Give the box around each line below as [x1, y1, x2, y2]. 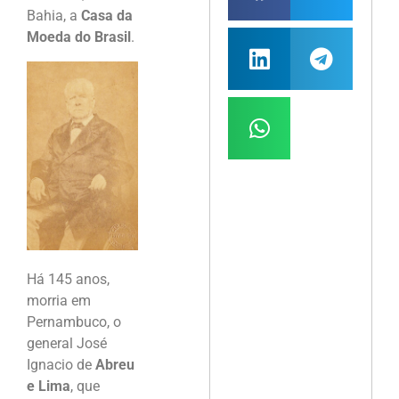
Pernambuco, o [27, 313, 121, 331]
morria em [27, 292, 91, 310]
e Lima [27, 378, 70, 395]
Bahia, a [27, 7, 81, 25]
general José [27, 335, 107, 353]
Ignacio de [27, 356, 95, 374]
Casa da [81, 7, 133, 25]
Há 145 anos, [27, 271, 110, 289]
